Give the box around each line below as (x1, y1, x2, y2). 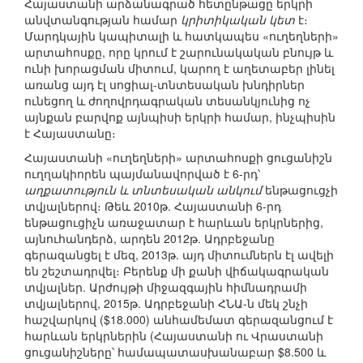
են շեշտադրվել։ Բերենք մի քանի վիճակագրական (24, 263, 329, 280)
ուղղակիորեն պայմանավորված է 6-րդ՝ (24, 165, 260, 182)
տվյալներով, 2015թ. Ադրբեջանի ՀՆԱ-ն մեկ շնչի (24, 295, 308, 312)
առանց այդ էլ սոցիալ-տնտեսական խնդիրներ (24, 76, 305, 93)
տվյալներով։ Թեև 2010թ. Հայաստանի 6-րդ (24, 198, 281, 215)
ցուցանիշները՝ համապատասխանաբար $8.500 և (24, 344, 326, 361)
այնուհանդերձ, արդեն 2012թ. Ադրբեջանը (24, 230, 275, 247)
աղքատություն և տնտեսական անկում (24, 181, 262, 199)
